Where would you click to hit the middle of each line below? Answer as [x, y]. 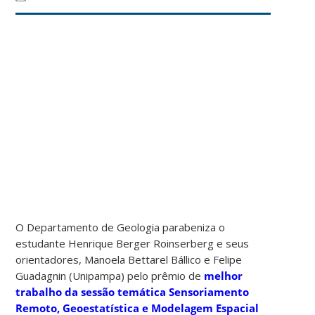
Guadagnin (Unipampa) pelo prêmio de [110, 275]
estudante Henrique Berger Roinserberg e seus [133, 243]
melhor [224, 275]
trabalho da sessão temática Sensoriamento [133, 291]
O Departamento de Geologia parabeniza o [121, 227]
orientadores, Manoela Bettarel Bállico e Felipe [129, 259]
